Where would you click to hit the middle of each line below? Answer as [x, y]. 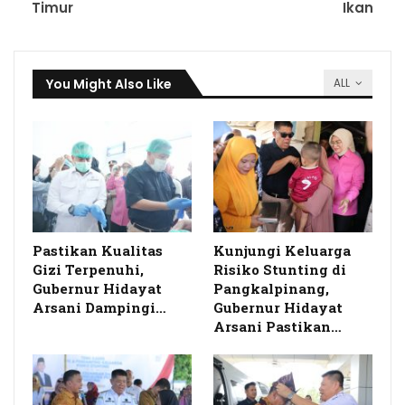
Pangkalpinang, [271, 289]
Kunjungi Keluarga [282, 251]
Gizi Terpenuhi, [88, 270]
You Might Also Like [109, 85]
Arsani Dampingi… [99, 308]
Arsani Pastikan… [278, 327]
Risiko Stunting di [280, 270]
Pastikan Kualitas [98, 251]
